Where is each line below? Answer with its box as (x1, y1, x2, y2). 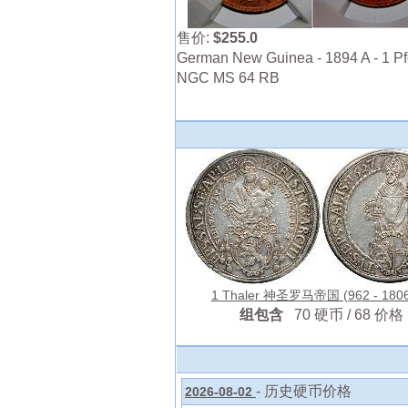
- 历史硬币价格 (256, 383, 352, 400)
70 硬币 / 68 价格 (293, 307, 403, 323)
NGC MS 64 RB (177, 70, 280, 87)
